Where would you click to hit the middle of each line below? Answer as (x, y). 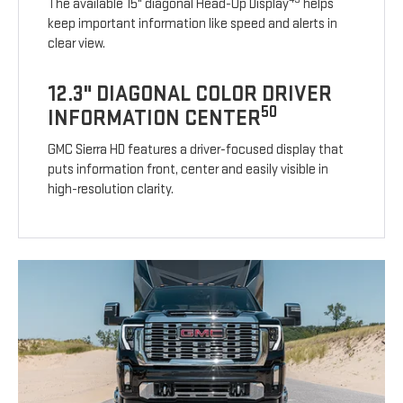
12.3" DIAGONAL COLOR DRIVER (190, 94)
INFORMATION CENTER (155, 119)
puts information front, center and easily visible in (188, 170)
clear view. (77, 44)
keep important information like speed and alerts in (193, 24)
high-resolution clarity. (111, 190)
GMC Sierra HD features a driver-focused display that (196, 150)
